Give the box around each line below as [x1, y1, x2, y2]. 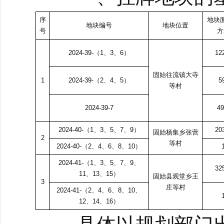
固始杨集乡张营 [152, 128, 198, 136]
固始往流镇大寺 [152, 71, 198, 78]
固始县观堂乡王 [152, 172, 198, 180]
